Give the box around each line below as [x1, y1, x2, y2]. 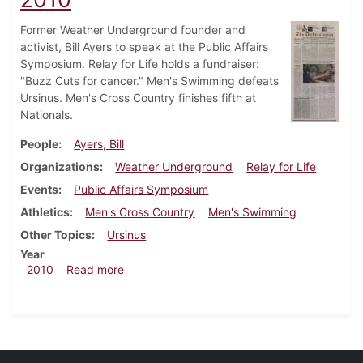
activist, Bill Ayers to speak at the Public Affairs [20, 40, 268, 54]
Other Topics [20, 228, 92, 242]
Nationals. [20, 108, 73, 122]
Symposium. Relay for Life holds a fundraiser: [20, 57, 259, 71]
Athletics [20, 205, 70, 220]
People [20, 137, 58, 152]
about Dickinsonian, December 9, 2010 [122, 262, 329, 276]
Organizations [20, 160, 100, 174]
